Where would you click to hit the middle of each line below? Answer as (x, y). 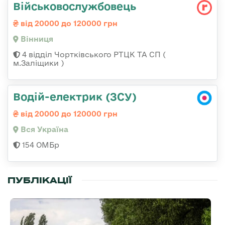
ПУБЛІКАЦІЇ (40, 180)
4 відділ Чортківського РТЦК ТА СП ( (93, 54)
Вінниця (36, 39)
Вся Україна (43, 129)
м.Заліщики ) (38, 63)
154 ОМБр (40, 145)
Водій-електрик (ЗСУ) (75, 96)
